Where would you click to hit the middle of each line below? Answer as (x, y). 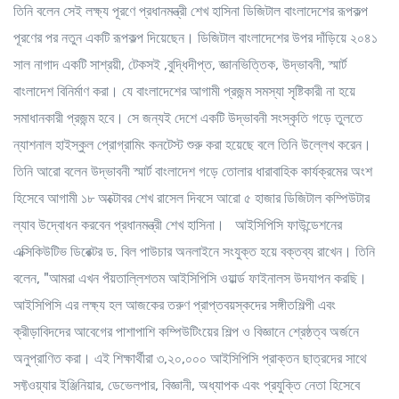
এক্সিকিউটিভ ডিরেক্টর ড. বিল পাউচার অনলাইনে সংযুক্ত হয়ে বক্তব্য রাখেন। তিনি (194, 251)
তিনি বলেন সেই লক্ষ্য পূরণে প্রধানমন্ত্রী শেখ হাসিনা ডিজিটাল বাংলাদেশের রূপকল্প (191, 11)
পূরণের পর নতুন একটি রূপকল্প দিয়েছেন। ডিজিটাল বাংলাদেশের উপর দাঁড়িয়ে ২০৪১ (195, 37)
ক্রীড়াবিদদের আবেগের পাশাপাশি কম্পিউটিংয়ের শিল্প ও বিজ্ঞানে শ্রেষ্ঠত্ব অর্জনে (186, 331)
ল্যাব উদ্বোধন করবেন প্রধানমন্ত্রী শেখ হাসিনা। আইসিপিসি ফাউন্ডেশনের (178, 224)
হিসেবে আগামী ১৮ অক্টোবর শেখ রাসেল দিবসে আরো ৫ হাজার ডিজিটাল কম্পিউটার (191, 198)
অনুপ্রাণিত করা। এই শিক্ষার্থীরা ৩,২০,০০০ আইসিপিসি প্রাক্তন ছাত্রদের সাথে (190, 358)
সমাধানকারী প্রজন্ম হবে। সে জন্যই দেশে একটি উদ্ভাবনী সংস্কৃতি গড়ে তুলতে (188, 118)
